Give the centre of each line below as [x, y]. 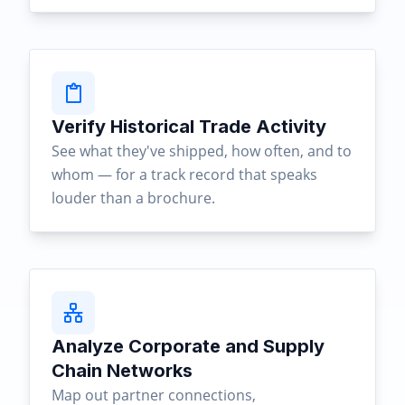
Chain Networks [122, 371]
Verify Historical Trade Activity [189, 127]
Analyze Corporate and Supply [188, 346]
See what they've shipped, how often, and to [202, 151]
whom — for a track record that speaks [184, 174]
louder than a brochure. [133, 198]
